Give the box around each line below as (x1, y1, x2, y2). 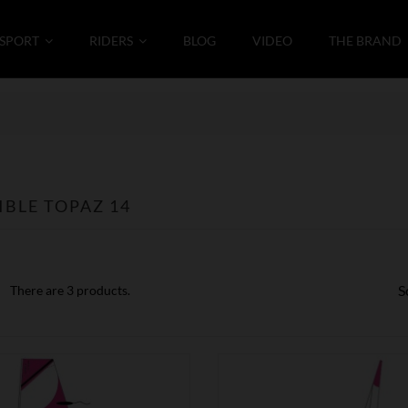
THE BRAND (329, 32, 402, 48)
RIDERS (89, 32, 136, 48)
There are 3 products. (9, 282, 130, 298)
